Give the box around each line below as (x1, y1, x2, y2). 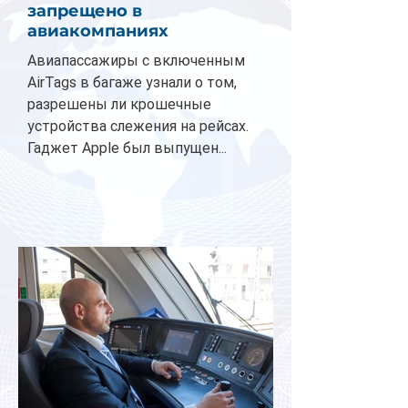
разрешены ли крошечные (27, 96, 211, 114)
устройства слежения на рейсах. (27, 117, 249, 136)
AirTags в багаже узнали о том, (27, 74, 237, 92)
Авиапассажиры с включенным (27, 52, 245, 70)
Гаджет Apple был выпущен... (27, 139, 227, 158)
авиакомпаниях (27, 21, 168, 42)
